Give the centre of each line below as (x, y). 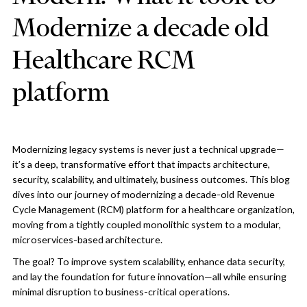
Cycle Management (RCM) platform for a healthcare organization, (153, 210)
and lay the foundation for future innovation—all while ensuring (149, 277)
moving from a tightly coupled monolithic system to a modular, (146, 225)
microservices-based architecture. (87, 240)
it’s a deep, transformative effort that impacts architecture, (141, 164)
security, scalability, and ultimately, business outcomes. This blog (151, 180)
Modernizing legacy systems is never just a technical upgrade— (148, 149)
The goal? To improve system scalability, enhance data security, (148, 262)
